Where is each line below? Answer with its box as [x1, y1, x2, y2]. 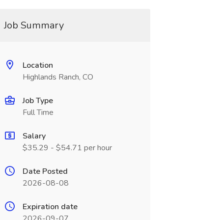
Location [22, 60, 53, 71]
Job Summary [3, 19, 64, 32]
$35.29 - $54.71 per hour [22, 142, 112, 153]
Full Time [22, 107, 54, 118]
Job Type [22, 95, 53, 106]
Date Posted [22, 166, 68, 177]
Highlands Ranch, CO [22, 72, 93, 82]
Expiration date [22, 201, 78, 212]
